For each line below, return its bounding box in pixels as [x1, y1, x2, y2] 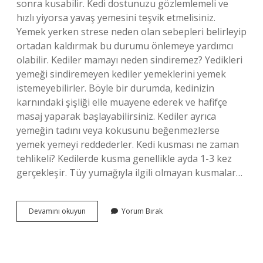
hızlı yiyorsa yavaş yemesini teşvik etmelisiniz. [16, 11, 215, 24]
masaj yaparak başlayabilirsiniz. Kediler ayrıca [16, 110, 216, 123]
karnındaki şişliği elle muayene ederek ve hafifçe [16, 96, 227, 109]
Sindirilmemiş [85, 227, 130, 237]
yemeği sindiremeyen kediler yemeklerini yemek [16, 68, 226, 80]
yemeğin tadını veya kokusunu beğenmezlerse [16, 124, 220, 137]
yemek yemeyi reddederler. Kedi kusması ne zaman [16, 138, 239, 151]
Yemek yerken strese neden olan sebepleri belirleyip [16, 25, 247, 38]
